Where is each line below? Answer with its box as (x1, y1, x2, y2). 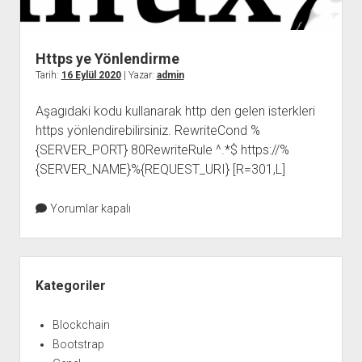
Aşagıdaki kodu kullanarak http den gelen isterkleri (35, 103, 315, 120)
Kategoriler (35, 278, 106, 294)
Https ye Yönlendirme (35, 50, 179, 68)
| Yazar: (120, 69, 157, 82)
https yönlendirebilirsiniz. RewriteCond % (35, 123, 260, 139)
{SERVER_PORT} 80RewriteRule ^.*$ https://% (35, 142, 289, 158)
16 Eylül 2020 (61, 69, 121, 82)
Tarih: (35, 69, 61, 82)
